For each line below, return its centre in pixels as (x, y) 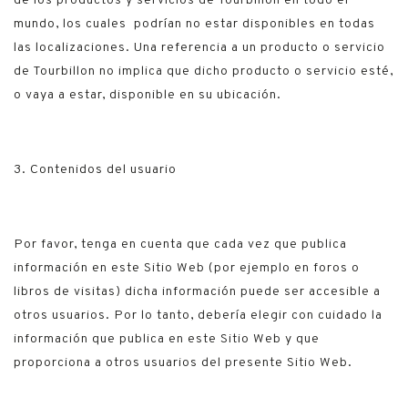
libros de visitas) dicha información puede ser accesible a (197, 292)
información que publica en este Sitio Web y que (167, 339)
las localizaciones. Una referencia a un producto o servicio (199, 48)
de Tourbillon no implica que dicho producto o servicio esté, (204, 71)
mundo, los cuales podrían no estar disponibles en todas (194, 24)
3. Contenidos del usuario (95, 170)
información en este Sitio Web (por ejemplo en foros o (187, 268)
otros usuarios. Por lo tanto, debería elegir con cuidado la (198, 316)
